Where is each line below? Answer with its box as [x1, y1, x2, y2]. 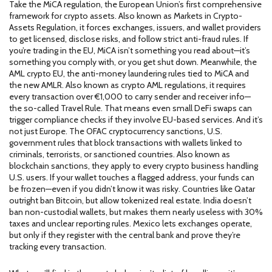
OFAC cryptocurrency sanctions [86, 126, 203, 137]
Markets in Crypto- [174, 10, 242, 21]
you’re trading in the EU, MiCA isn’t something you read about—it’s [9, 45, 250, 56]
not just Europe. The [9, 126, 86, 137]
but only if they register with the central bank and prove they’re [9, 229, 240, 240]
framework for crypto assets [9, 10, 115, 21]
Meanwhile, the [199, 56, 257, 67]
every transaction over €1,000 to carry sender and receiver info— [9, 91, 251, 102]
